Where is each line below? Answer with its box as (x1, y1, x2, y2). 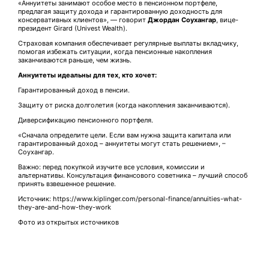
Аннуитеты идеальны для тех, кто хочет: (18, 71, 157, 80)
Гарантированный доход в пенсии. (18, 86, 130, 95)
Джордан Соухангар (148, 16, 216, 25)
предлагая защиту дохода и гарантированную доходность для (18, 7, 222, 16)
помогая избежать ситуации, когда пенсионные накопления (18, 47, 212, 56)
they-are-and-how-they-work (18, 203, 111, 212)
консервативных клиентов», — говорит (18, 16, 148, 25)
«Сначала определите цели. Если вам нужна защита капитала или (18, 131, 231, 140)
